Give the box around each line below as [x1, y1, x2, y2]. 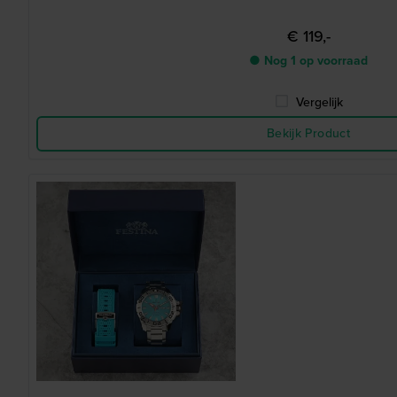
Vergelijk [295, 93, 343, 112]
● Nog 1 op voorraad [249, 51, 368, 70]
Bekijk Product [267, 124, 350, 143]
